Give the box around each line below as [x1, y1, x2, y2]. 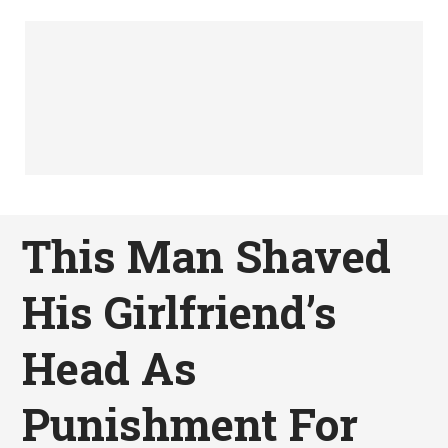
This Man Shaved [22, 227, 392, 286]
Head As [22, 339, 198, 398]
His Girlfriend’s [22, 283, 338, 342]
